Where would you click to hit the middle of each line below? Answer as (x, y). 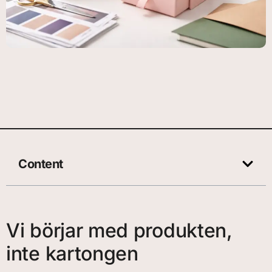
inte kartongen (72, 254)
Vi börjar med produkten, (119, 231)
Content (41, 164)
